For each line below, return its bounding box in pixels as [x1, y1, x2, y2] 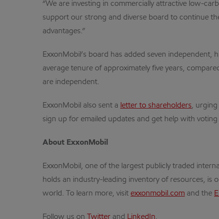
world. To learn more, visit [43, 190, 131, 197]
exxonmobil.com [131, 190, 185, 197]
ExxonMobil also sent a [43, 102, 120, 109]
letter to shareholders [120, 102, 192, 109]
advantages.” [43, 27, 85, 35]
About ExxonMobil [43, 139, 108, 147]
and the [185, 190, 214, 197]
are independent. [43, 78, 99, 86]
